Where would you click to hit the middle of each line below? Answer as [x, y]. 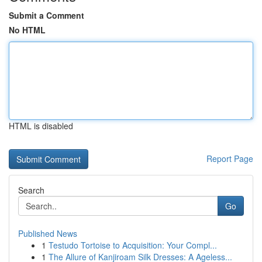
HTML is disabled [41, 126]
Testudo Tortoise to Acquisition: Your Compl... [133, 245]
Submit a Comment [46, 15]
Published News [48, 233]
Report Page [230, 158]
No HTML [27, 30]
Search [31, 190]
